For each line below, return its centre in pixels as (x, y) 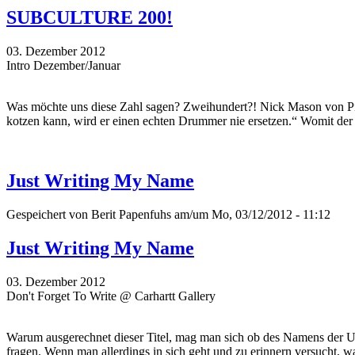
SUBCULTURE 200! (90, 17)
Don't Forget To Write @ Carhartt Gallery (111, 296)
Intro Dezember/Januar (63, 65)
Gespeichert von (49, 215)
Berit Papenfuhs (131, 215)
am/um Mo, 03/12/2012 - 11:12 (251, 215)
